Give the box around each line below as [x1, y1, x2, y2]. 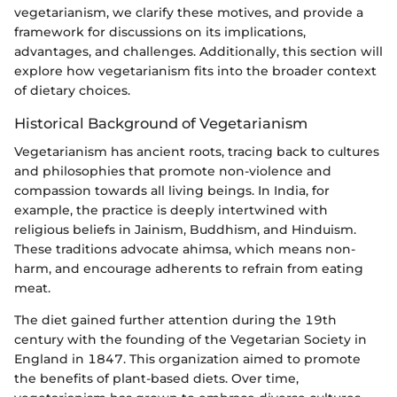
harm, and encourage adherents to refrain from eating [14, 261, 363, 277]
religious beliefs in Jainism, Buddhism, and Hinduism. [14, 222, 356, 238]
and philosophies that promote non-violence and [14, 163, 331, 180]
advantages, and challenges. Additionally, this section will [14, 43, 383, 59]
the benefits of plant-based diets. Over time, [14, 370, 299, 387]
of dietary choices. [14, 82, 130, 98]
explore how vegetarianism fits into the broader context [14, 62, 377, 79]
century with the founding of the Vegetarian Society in [14, 331, 367, 348]
